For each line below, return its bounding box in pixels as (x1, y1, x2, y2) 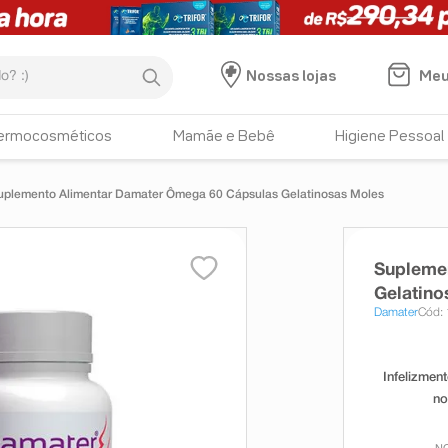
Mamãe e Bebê (172, 130, 275, 144)
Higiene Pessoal (335, 130, 445, 144)
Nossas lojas (245, 70, 336, 84)
